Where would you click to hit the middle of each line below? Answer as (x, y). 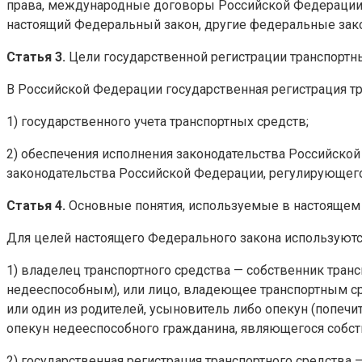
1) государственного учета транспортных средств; (158, 121)
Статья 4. (36, 205)
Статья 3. (36, 57)
